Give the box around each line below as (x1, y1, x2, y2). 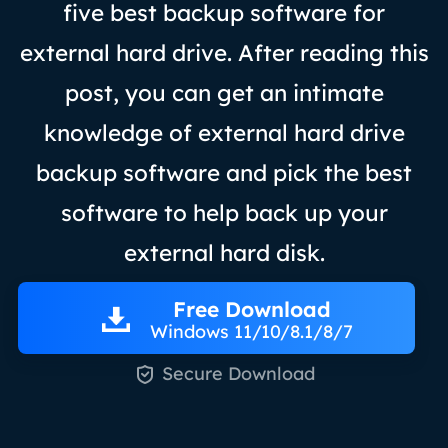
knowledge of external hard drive (43, 117, 405, 147)
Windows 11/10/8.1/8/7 (150, 319, 353, 343)
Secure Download (162, 362, 315, 386)
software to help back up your (60, 197, 388, 227)
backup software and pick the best (36, 157, 412, 187)
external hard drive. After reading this (19, 37, 429, 67)
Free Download (172, 295, 331, 322)
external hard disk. (123, 237, 325, 267)
